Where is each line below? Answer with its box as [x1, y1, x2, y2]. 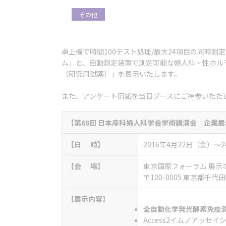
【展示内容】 [67, 194, 109, 204]
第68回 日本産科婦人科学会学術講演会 [74, 118, 197, 128]
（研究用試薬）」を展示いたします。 [62, 69, 181, 79]
